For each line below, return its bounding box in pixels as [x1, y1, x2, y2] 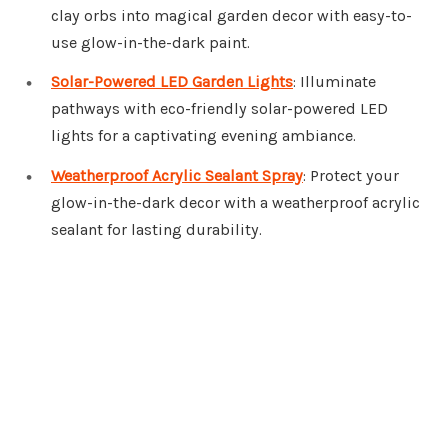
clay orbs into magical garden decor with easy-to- [51, 5, 412, 25]
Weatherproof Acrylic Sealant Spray [51, 166, 303, 186]
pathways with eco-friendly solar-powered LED [51, 99, 388, 119]
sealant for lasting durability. [51, 220, 262, 240]
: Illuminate [293, 72, 376, 92]
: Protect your [303, 166, 399, 186]
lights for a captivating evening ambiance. [51, 126, 356, 146]
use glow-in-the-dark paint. [51, 32, 250, 52]
